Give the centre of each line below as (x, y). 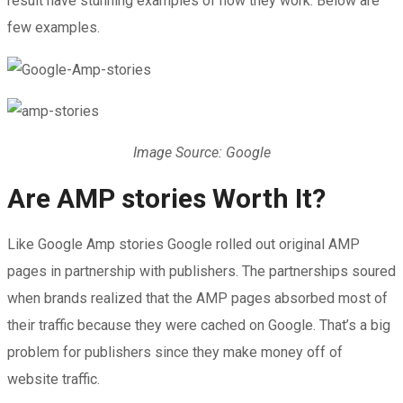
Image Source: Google (201, 153)
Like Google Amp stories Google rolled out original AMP (184, 245)
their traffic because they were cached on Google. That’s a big (199, 326)
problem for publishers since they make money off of (175, 353)
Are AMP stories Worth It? (166, 199)
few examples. (54, 27)
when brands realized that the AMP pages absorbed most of (197, 299)
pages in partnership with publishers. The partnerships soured (201, 272)
